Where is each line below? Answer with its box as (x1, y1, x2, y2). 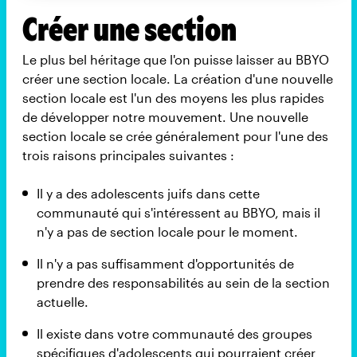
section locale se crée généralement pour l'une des (22, 127, 328, 143)
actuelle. (36, 293, 88, 309)
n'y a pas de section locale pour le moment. (36, 223, 298, 239)
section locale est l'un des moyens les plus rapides (22, 89, 324, 105)
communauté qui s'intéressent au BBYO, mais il (36, 204, 320, 220)
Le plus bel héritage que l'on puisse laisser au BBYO (22, 51, 329, 67)
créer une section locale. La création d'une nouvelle (22, 70, 333, 86)
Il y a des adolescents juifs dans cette (36, 185, 260, 201)
